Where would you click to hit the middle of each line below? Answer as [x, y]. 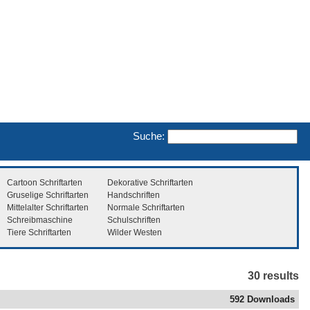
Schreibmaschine [40, 220]
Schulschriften [134, 220]
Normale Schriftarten [146, 207]
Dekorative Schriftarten [150, 182]
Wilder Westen [135, 232]
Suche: [149, 136]
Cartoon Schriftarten [45, 182]
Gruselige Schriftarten [48, 195]
